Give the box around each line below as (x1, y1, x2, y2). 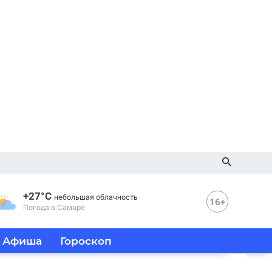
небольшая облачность (54, 192, 138, 202)
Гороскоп (60, 234, 112, 247)
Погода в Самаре (23, 202, 85, 212)
